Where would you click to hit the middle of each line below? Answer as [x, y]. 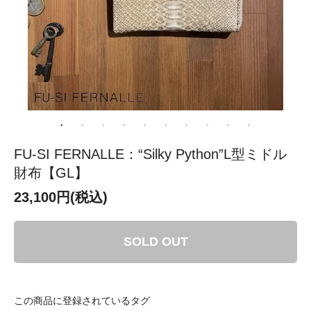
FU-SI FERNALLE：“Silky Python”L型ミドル [150, 154]
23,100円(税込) [61, 197]
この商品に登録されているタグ [82, 301]
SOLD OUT [155, 242]
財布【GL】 [51, 173]
